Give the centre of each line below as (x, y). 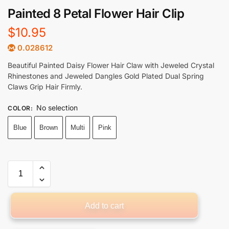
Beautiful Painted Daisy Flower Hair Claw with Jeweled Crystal (111, 65)
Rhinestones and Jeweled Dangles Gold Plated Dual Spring (106, 76)
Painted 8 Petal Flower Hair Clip (96, 13)
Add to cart (104, 206)
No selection (57, 108)
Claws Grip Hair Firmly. (45, 87)
